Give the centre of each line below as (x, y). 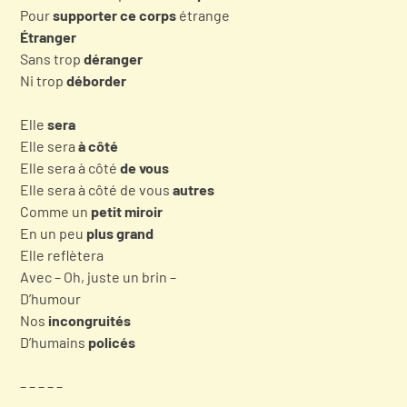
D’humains (54, 342)
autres (194, 189)
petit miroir (127, 211)
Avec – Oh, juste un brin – (98, 276)
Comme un (55, 211)
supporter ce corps (116, 15)
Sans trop (52, 58)
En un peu (53, 233)
